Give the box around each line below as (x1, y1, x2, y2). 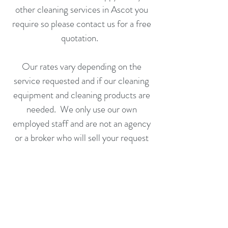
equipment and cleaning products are (13, 88, 150, 102)
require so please (12, 17, 76, 31)
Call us (18, 159, 44, 173)
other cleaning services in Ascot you (15, 3, 148, 16)
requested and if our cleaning (40, 74, 149, 88)
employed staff (12, 117, 68, 130)
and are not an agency (68, 117, 151, 130)
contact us (76, 17, 115, 31)
